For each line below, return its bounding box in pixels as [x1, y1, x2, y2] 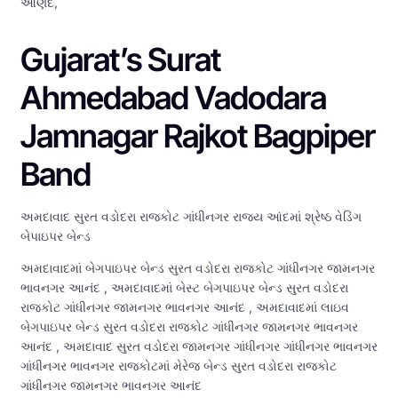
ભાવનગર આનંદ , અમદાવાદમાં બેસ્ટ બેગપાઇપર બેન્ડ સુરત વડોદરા [20, 280, 348, 296]
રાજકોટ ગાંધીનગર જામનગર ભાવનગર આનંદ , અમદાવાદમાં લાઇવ [20, 299, 349, 315]
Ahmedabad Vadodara [20, 78, 326, 118]
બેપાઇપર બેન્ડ [20, 228, 91, 244]
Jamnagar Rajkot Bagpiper [20, 116, 375, 156]
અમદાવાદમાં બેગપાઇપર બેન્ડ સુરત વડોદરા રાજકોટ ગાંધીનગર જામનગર [20, 260, 375, 276]
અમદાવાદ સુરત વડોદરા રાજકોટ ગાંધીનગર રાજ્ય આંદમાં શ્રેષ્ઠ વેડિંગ [20, 209, 362, 225]
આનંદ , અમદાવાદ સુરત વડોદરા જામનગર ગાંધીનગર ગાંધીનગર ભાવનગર [20, 338, 378, 354]
